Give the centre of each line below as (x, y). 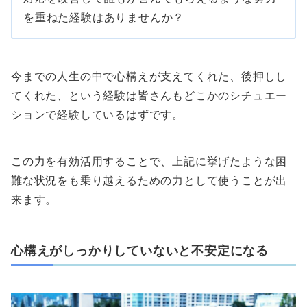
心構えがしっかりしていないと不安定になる (140, 250)
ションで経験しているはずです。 (97, 115)
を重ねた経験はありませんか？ (104, 17)
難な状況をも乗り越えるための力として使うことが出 (149, 181)
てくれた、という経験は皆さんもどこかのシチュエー (149, 96)
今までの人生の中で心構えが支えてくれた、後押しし (149, 76)
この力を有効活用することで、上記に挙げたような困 (149, 161)
